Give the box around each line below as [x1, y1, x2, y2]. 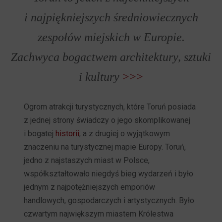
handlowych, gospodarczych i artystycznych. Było [24, 196, 195, 205]
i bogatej [24, 129, 56, 138]
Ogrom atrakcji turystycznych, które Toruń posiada [24, 102, 196, 111]
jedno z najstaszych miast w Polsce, [24, 156, 150, 165]
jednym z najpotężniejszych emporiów [24, 182, 156, 192]
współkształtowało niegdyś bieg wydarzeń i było [24, 169, 194, 178]
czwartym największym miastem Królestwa [24, 209, 174, 219]
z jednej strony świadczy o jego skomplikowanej [24, 115, 191, 125]
